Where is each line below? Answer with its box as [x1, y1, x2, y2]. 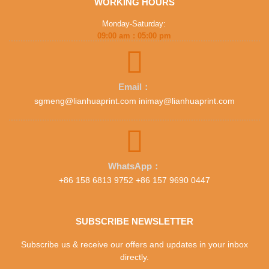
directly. [120, 252, 149, 262]
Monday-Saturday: [102, 19, 166, 29]
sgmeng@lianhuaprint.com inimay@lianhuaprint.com [34, 96, 235, 106]
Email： [118, 82, 151, 92]
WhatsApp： [108, 161, 161, 172]
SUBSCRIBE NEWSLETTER [76, 216, 193, 227]
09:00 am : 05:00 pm [97, 31, 171, 41]
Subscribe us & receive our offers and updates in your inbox [21, 240, 248, 250]
